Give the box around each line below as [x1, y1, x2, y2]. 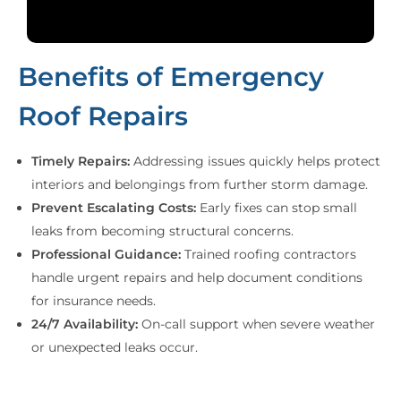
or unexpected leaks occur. [31, 338, 199, 355]
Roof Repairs [18, 100, 188, 132]
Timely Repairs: [31, 152, 131, 169]
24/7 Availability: [31, 315, 139, 332]
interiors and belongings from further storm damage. [31, 175, 369, 192]
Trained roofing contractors [181, 245, 357, 262]
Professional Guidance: [31, 245, 182, 262]
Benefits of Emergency [18, 61, 324, 93]
